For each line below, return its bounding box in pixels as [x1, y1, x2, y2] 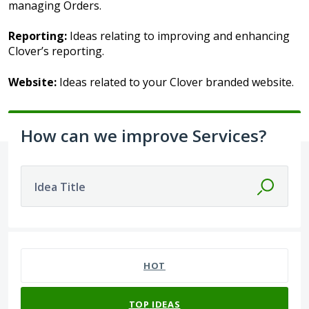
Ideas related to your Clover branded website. [57, 74, 294, 90]
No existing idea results [8, 231, 130, 247]
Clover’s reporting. [8, 43, 104, 59]
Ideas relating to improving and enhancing [67, 28, 290, 44]
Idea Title [34, 179, 86, 195]
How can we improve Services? [21, 123, 266, 147]
